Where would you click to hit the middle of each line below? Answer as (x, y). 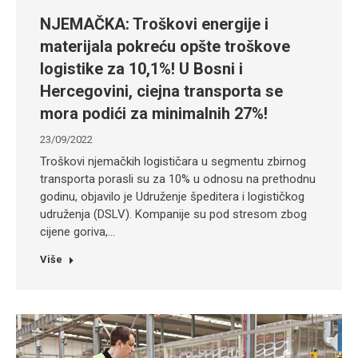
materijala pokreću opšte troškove (165, 46)
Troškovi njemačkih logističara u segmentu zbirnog (173, 161)
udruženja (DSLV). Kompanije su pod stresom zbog (173, 214)
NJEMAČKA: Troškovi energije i (154, 24)
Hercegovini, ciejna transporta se (161, 91)
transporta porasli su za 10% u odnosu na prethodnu (178, 179)
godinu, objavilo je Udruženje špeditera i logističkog (172, 197)
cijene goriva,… (78, 232)
